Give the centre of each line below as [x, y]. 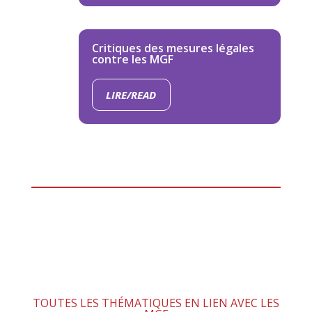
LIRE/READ [131, 94]
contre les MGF [132, 59]
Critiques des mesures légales [173, 48]
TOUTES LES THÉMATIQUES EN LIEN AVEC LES [156, 303]
